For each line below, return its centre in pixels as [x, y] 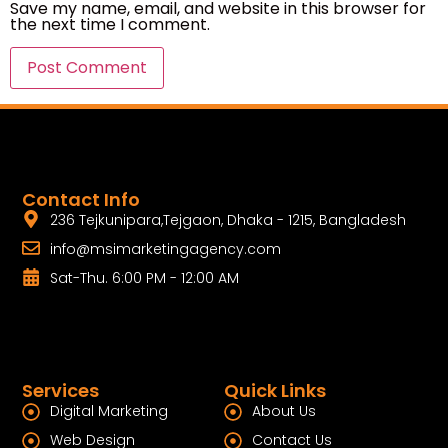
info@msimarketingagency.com [165, 249]
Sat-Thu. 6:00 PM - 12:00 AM [144, 278]
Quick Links [275, 391]
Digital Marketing [108, 411]
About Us [283, 411]
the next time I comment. [110, 24]
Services [61, 391]
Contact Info [81, 200]
